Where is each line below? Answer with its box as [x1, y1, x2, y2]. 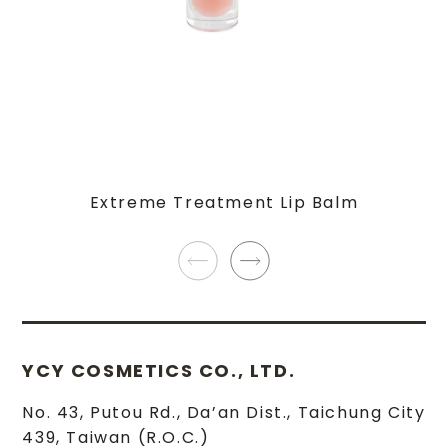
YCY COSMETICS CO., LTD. [22, 357, 296, 383]
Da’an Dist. [186, 400, 288, 424]
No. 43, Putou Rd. [22, 400, 177, 424]
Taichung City [297, 400, 426, 424]
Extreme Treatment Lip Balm [89, 191, 359, 215]
